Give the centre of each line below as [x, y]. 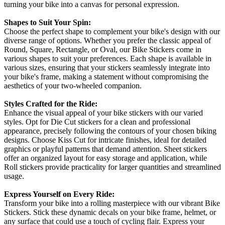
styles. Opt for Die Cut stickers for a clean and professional [97, 122]
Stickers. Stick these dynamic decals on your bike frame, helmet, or [110, 212]
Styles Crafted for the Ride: [51, 103]
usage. [14, 176]
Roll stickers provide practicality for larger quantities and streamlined [113, 167]
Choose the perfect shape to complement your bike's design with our [112, 31]
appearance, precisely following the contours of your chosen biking [110, 131]
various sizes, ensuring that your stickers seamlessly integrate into [107, 67]
